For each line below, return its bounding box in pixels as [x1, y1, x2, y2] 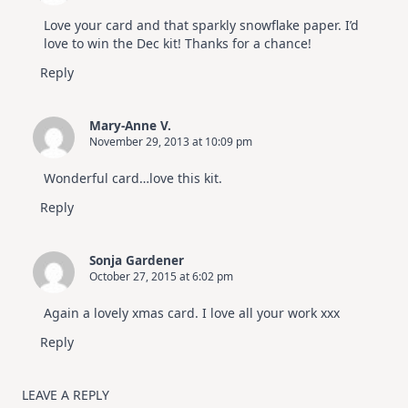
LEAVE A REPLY [22, 386, 109, 404]
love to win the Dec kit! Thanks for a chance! [44, 35, 311, 53]
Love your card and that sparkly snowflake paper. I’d [44, 16, 359, 35]
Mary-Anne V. [89, 117, 171, 135]
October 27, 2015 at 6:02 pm [89, 269, 233, 285]
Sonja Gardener [89, 251, 184, 270]
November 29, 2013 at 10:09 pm [89, 134, 252, 150]
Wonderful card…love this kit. [44, 169, 222, 188]
